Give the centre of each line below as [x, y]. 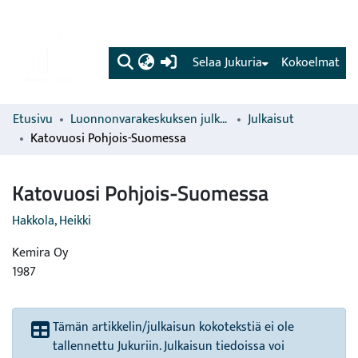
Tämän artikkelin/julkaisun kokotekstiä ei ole [173, 327]
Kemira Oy [40, 253]
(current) [202, 62]
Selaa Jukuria [227, 63]
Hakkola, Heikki [52, 221]
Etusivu [33, 119]
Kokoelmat [310, 63]
